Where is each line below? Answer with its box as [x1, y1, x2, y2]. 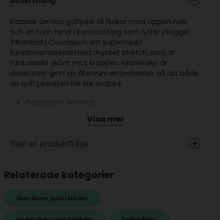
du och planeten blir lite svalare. [10, 79, 123, 89]
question [9, 160, 42, 171]
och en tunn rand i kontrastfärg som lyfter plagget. [10, 27, 192, 37]
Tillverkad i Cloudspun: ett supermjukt [10, 37, 142, 48]
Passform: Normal [26, 97, 94, 109]
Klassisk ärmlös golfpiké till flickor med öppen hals [10, 17, 188, 27]
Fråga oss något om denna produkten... [15, 164, 166, 175]
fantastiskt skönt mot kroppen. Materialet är [10, 58, 167, 68]
